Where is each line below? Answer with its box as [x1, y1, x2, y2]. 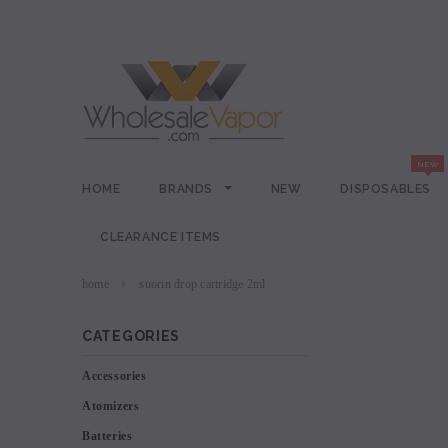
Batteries [82, 429, 133, 443]
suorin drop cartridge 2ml [139, 277, 266, 291]
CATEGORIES [82, 328, 180, 344]
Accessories [82, 369, 147, 383]
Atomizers [82, 399, 140, 413]
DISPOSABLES [340, 182, 432, 196]
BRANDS [159, 182, 217, 196]
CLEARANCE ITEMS [100, 230, 221, 244]
